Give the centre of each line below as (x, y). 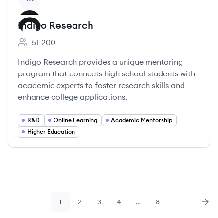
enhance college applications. (73, 97)
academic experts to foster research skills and (101, 85)
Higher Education (51, 132)
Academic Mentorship (142, 120)
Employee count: (48, 47)
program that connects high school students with (107, 73)
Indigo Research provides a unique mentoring (100, 62)
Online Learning (75, 120)
